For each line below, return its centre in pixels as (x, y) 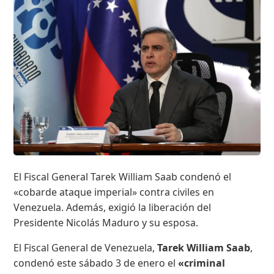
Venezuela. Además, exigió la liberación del (113, 208)
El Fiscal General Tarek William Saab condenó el (123, 177)
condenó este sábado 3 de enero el (96, 263)
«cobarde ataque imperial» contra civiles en (114, 192)
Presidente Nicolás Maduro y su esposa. (106, 223)
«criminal (202, 263)
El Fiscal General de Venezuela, (86, 248)
